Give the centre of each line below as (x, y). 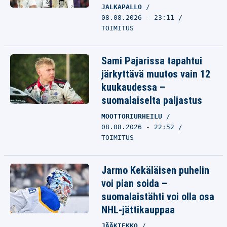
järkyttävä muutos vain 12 (156, 74)
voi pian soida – (134, 183)
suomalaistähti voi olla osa (158, 197)
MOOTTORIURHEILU (134, 116)
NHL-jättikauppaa (138, 210)
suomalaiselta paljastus (152, 100)
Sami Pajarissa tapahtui (152, 61)
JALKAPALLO (124, 7)
